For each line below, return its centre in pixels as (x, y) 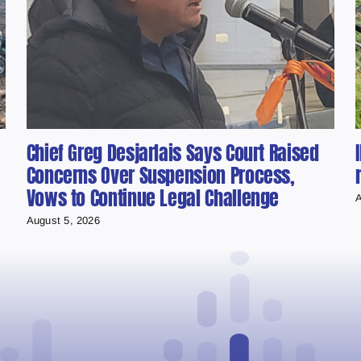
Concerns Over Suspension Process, (160, 176)
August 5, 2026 (63, 220)
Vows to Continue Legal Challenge (153, 199)
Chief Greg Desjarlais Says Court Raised (172, 154)
